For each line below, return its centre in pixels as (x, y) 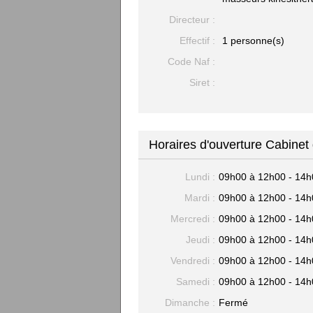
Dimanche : (190, 303)
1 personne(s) (253, 41)
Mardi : (200, 198)
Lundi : (200, 177)
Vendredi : (193, 261)
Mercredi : (193, 219)
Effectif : (197, 41)
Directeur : (192, 20)
